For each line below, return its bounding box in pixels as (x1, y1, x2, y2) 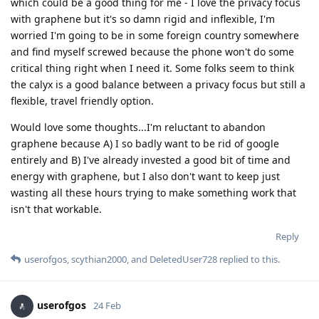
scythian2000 (71, 252, 127, 266)
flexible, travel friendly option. (11, 93, 154, 108)
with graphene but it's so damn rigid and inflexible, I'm (11, 11, 275, 26)
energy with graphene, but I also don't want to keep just (11, 169, 280, 183)
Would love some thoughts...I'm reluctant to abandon (11, 120, 266, 134)
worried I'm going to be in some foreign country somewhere (11, 28, 299, 42)
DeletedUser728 (150, 252, 217, 266)
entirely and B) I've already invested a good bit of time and (11, 152, 291, 167)
